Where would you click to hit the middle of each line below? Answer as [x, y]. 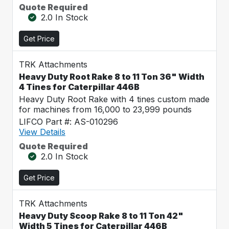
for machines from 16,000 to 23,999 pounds [105, 109]
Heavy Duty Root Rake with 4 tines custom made [114, 99]
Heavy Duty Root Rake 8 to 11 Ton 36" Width [112, 77]
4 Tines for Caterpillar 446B [79, 87]
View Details [42, 132]
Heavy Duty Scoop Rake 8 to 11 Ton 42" [101, 216]
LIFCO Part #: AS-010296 [68, 122]
